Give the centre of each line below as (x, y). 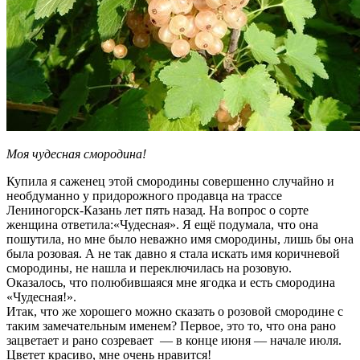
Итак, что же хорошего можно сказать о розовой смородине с (175, 311)
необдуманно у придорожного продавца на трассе (144, 195)
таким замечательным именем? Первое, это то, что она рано (171, 325)
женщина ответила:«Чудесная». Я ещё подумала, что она (162, 224)
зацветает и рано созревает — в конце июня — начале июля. (174, 340)
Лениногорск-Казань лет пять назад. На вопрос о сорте (157, 210)
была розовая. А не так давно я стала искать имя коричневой (173, 253)
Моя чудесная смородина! (76, 153)
